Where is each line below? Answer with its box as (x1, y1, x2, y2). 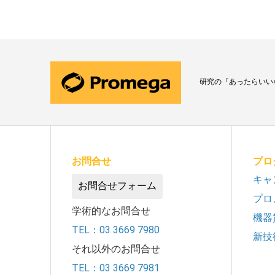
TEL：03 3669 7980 (72, 223, 160, 236)
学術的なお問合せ (72, 204, 151, 217)
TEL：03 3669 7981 (72, 261, 160, 274)
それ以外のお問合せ (72, 242, 161, 255)
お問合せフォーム (78, 179, 157, 192)
